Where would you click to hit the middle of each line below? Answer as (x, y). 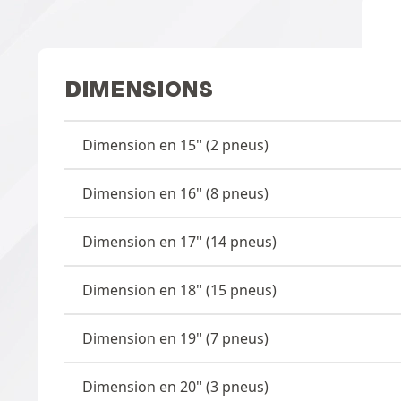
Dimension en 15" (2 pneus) (175, 145)
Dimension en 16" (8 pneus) (175, 193)
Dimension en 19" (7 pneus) (175, 338)
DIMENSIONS (139, 89)
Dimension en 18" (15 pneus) (179, 290)
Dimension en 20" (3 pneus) (175, 386)
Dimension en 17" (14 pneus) (179, 241)
